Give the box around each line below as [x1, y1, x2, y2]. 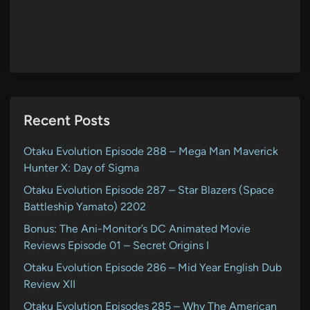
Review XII [24, 277, 75, 291]
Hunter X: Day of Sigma [24, 161, 139, 174]
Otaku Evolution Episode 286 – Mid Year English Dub [24, 260, 282, 274]
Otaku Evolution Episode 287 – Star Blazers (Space [24, 183, 274, 197]
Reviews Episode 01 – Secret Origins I [24, 238, 209, 252]
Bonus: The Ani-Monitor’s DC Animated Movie [24, 221, 250, 235]
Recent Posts [24, 111, 110, 129]
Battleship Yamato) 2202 [24, 199, 146, 213]
